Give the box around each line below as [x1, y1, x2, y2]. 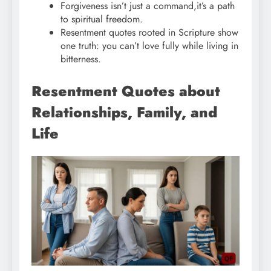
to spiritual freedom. [60, 12, 143, 27]
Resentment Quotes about [31, 80, 220, 102]
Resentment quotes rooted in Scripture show [60, 25, 238, 40]
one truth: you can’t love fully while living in [60, 39, 238, 53]
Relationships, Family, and [31, 102, 217, 123]
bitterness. [60, 52, 101, 67]
